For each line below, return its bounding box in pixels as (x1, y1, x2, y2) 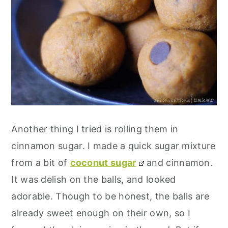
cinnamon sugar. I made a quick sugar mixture (11, 140, 216, 151)
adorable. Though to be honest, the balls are (11, 190, 210, 202)
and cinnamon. (144, 157, 213, 168)
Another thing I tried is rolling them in (11, 123, 179, 134)
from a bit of (11, 157, 70, 168)
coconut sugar (70, 157, 136, 168)
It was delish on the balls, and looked (11, 174, 176, 185)
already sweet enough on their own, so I (11, 207, 191, 218)
